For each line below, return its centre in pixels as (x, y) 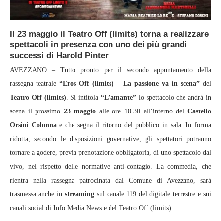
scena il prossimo (37, 111)
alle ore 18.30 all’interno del (142, 111)
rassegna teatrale (35, 84)
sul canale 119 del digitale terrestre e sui (153, 194)
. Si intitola (83, 98)
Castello (200, 111)
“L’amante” (119, 98)
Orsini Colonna (33, 125)
